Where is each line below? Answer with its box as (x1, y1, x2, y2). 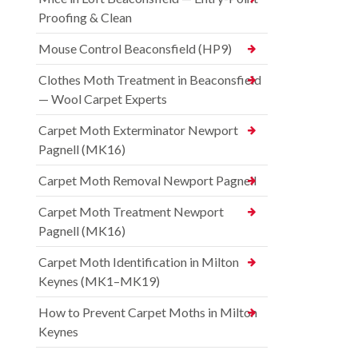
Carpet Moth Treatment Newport (38, 203, 224, 219)
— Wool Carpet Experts (38, 90, 167, 106)
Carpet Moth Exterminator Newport (38, 121, 238, 137)
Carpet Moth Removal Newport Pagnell (38, 172, 257, 188)
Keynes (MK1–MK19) (38, 272, 160, 288)
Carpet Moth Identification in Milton (38, 253, 239, 269)
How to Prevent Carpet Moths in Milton (38, 304, 257, 320)
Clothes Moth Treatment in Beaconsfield (38, 71, 261, 87)
